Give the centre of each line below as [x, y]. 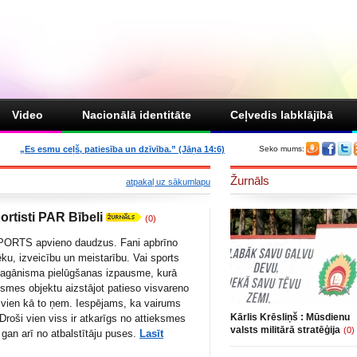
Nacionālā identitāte [137, 115]
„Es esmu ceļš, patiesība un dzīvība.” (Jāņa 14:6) [122, 149]
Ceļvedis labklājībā [282, 115]
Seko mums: [282, 149]
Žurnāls [250, 180]
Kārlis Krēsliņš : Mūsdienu [290, 317]
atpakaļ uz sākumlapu [168, 182]
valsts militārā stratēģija [285, 330]
